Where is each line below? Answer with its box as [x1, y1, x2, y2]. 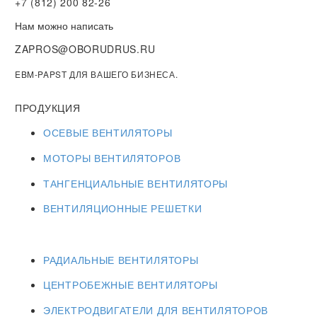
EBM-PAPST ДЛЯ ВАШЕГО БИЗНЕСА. [15, 67, 178, 80]
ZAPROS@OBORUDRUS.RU [15, 41, 156, 56]
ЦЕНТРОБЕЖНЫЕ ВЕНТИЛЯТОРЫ [43, 277, 218, 292]
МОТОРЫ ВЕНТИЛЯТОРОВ [43, 150, 181, 165]
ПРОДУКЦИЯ [15, 100, 81, 115]
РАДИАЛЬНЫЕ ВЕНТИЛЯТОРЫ [43, 252, 199, 267]
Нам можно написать [15, 18, 113, 33]
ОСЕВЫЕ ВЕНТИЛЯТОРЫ [43, 125, 173, 140]
